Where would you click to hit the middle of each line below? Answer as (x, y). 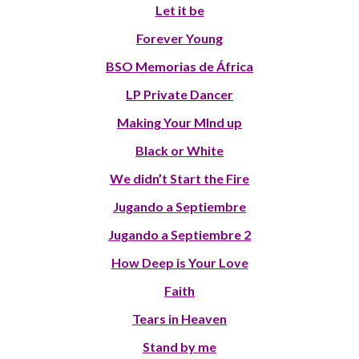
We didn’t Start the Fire (179, 178)
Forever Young (179, 38)
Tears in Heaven (179, 318)
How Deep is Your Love (179, 262)
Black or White (179, 150)
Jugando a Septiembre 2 (179, 234)
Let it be (179, 10)
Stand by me (179, 346)
